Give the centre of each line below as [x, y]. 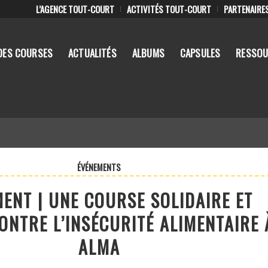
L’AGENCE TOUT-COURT [75, 9]
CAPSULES [200, 53]
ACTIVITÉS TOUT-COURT [169, 9]
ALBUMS [148, 53]
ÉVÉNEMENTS [99, 167]
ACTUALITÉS [92, 53]
